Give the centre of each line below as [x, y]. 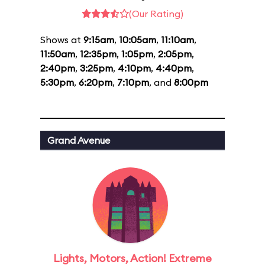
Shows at [62, 40]
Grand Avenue [79, 140]
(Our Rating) [156, 14]
